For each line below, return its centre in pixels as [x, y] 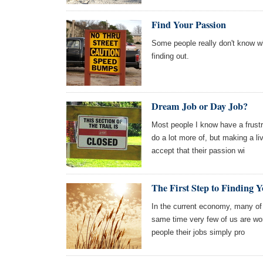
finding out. [170, 56]
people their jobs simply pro [198, 232]
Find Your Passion [189, 25]
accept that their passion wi [198, 151]
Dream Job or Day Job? [200, 106]
